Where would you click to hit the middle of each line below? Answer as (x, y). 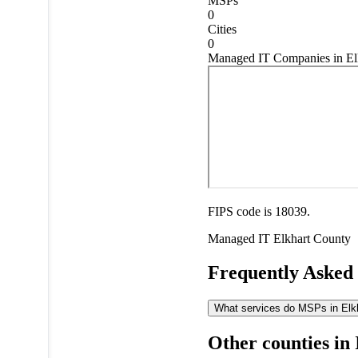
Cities (222, 29)
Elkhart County (312, 238)
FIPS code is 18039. (259, 211)
